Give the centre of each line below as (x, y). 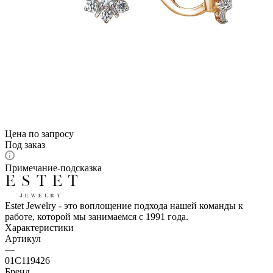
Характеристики (39, 227)
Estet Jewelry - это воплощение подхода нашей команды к (124, 205)
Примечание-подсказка (53, 168)
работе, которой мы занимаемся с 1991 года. (97, 216)
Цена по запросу (39, 133)
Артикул (23, 238)
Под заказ (25, 144)
